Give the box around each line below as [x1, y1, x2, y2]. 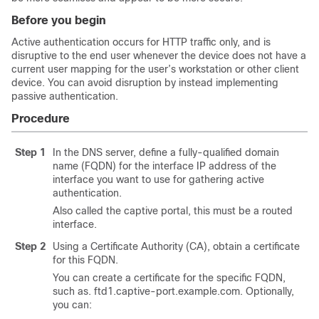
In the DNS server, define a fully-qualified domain [53, 147, 279, 158]
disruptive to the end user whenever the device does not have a [11, 50, 306, 61]
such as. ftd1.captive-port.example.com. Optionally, [53, 286, 294, 297]
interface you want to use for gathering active [53, 174, 264, 185]
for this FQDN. [53, 254, 118, 266]
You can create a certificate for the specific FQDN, [53, 272, 286, 283]
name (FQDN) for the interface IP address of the [53, 160, 276, 172]
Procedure [11, 113, 70, 125]
